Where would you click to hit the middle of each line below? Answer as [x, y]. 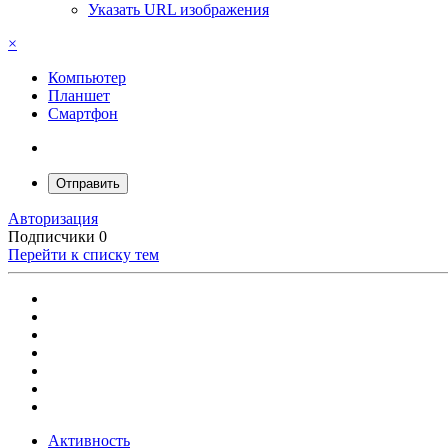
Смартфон [83, 114]
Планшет [79, 96]
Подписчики [51, 237]
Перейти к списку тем [83, 255]
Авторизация [53, 219]
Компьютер [87, 78]
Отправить [88, 184]
